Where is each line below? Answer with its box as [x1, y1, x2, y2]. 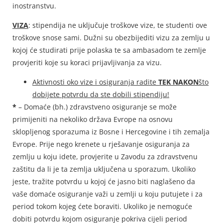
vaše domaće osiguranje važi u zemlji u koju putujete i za [12, 189, 203, 199]
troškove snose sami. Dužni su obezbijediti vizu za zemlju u [12, 33, 210, 43]
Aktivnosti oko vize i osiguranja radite [32, 77, 158, 87]
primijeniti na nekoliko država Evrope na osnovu [12, 114, 173, 124]
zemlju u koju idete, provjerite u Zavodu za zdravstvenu [12, 152, 198, 162]
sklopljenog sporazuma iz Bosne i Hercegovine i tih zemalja [12, 127, 210, 137]
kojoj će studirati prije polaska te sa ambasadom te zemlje [12, 45, 206, 55]
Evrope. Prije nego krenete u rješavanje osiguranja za [12, 139, 190, 149]
